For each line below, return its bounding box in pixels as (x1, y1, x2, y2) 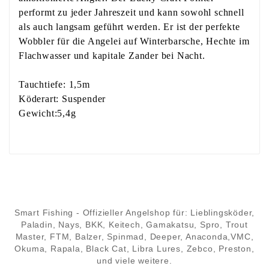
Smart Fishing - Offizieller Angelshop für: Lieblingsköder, (14, 208, 255, 218)
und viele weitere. (97, 256, 172, 266)
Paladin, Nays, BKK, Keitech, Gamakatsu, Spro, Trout (21, 220, 248, 230)
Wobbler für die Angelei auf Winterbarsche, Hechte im (19, 36, 250, 47)
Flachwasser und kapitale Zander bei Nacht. (19, 50, 205, 61)
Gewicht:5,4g (19, 108, 76, 119)
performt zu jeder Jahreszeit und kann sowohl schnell (19, 7, 244, 18)
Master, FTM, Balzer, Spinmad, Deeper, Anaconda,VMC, (15, 232, 254, 242)
